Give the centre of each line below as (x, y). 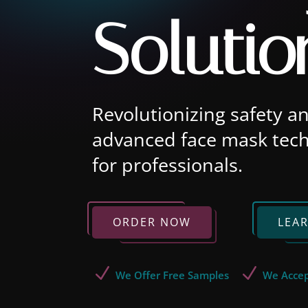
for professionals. (168, 165)
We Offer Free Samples (173, 275)
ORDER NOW (152, 222)
